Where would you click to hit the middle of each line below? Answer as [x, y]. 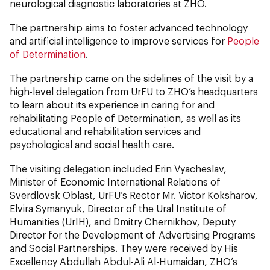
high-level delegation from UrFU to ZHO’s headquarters [134, 91]
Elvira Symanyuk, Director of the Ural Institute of [118, 208]
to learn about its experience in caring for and [112, 104]
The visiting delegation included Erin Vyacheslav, [118, 168]
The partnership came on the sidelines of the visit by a [131, 78]
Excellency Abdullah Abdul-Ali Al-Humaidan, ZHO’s [124, 261]
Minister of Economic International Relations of [115, 181]
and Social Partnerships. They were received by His [124, 248]
